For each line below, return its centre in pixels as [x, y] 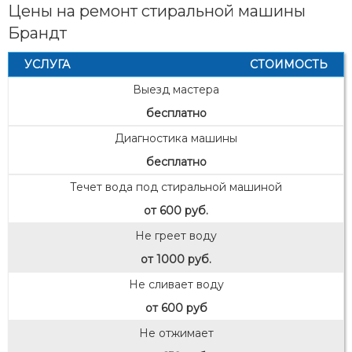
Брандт [37, 33]
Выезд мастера [176, 90]
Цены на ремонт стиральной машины [157, 11]
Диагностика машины [176, 138]
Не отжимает [176, 333]
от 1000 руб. [176, 259]
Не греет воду [176, 236]
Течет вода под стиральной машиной [176, 187]
